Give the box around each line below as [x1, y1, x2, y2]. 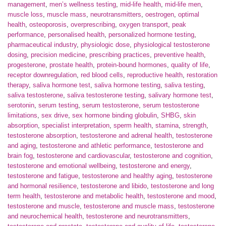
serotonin [8, 101, 34, 109]
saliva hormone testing [94, 81, 160, 89]
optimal [178, 11, 199, 19]
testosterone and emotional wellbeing [8, 162, 116, 170]
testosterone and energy [120, 162, 190, 170]
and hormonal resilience [8, 182, 77, 190]
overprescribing [71, 21, 115, 29]
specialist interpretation [42, 122, 109, 130]
